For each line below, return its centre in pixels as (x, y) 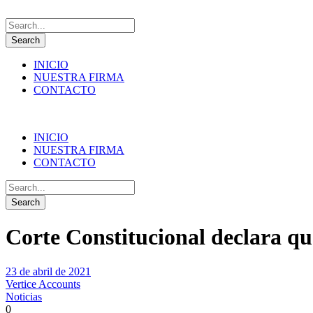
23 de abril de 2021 (48, 271)
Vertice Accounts (43, 284)
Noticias (24, 296)
